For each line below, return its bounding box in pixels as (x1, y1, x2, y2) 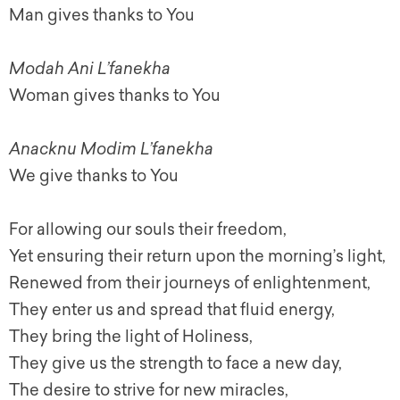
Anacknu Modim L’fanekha (9, 139, 217, 159)
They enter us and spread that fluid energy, (9, 300, 335, 320)
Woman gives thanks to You (9, 86, 221, 105)
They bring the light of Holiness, (9, 327, 253, 346)
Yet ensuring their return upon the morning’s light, (9, 246, 386, 266)
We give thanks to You (9, 166, 179, 186)
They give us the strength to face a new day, (9, 354, 342, 373)
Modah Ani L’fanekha (9, 59, 171, 79)
